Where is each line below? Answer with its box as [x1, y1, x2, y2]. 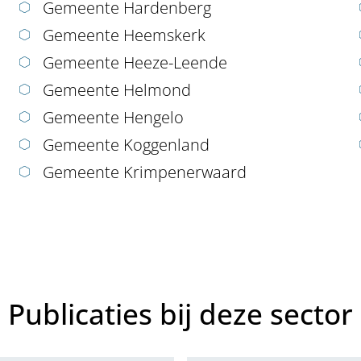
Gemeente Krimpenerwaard [42, 161, 247, 184]
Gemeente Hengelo [42, 106, 184, 129]
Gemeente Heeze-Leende [42, 52, 227, 74]
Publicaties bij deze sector [8, 294, 353, 333]
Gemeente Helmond [42, 79, 191, 102]
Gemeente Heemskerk [42, 24, 205, 47]
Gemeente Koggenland [42, 134, 210, 156]
